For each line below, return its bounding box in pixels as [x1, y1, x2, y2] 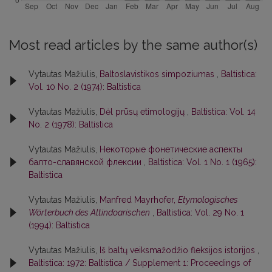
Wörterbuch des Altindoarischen [29, 207, 150, 217]
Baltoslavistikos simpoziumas [100, 69, 217, 79]
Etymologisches [178, 194, 238, 205]
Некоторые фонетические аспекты [100, 144, 242, 154]
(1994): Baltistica [29, 220, 90, 230]
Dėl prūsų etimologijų [100, 106, 187, 117]
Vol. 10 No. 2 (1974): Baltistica [29, 81, 141, 92]
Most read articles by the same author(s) [9, 37, 257, 53]
